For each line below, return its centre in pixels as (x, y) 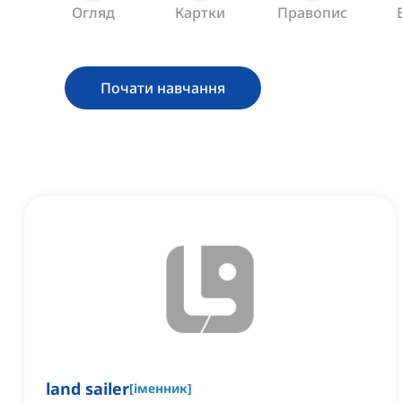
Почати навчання (163, 88)
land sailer (87, 389)
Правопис (313, 13)
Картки (200, 13)
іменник (161, 389)
